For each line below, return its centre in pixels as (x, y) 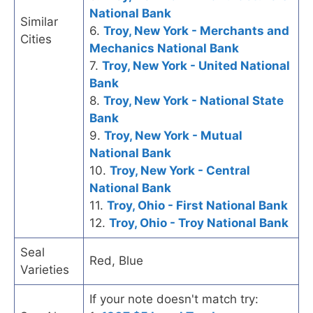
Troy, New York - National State (194, 100)
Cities (36, 39)
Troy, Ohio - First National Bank (197, 205)
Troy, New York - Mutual (173, 135)
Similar (39, 21)
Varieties (45, 269)
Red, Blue (116, 260)
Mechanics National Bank (164, 48)
